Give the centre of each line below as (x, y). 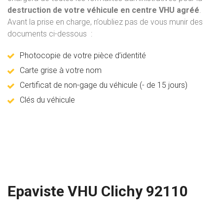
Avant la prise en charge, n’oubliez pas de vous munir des (105, 22)
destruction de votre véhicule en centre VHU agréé (103, 10)
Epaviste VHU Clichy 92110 (98, 191)
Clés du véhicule (47, 100)
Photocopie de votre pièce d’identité (83, 56)
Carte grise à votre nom (61, 71)
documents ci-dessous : (50, 34)
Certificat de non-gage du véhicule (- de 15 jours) (104, 85)
